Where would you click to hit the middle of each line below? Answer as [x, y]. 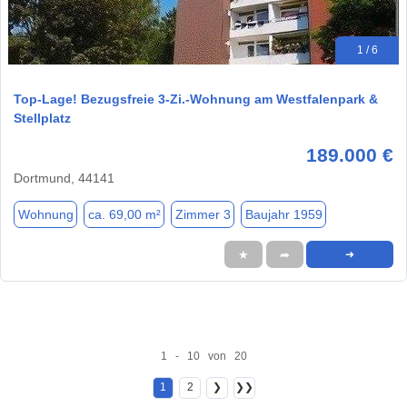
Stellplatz [42, 119]
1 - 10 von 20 [203, 356]
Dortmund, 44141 [64, 179]
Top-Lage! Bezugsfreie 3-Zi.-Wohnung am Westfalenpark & [196, 99]
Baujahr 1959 [283, 214]
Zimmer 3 [203, 214]
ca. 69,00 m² [124, 214]
